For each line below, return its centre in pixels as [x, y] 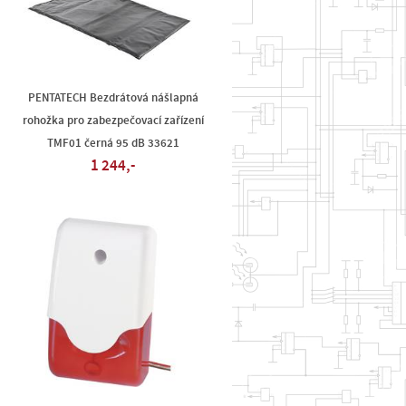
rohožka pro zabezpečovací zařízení [113, 121]
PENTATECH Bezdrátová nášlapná [113, 98]
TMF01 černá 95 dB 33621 [113, 143]
